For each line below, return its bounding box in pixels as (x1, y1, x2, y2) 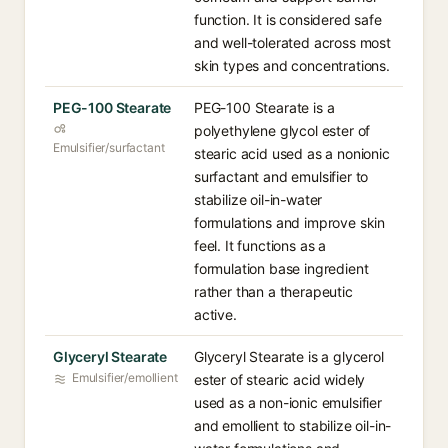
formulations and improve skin (194, 214, 386, 231)
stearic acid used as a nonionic (194, 145, 390, 162)
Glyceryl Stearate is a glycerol (194, 348, 384, 365)
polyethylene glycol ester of (194, 122, 371, 139)
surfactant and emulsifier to (194, 168, 369, 185)
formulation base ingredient (194, 260, 369, 277)
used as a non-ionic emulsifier (194, 394, 382, 411)
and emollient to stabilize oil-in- (194, 417, 392, 434)
